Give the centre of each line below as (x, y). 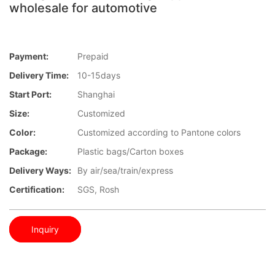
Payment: (29, 56)
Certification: (37, 190)
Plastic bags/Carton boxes (130, 152)
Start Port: (30, 95)
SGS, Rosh (98, 190)
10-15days (99, 76)
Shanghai (96, 95)
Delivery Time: (39, 76)
